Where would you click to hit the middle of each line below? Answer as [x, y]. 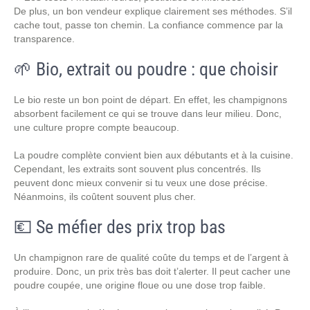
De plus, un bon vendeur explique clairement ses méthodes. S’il [153, 11]
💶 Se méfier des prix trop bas [120, 227]
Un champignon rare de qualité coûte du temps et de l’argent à [151, 257]
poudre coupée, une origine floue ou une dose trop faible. [140, 285]
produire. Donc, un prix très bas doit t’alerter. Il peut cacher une [152, 271]
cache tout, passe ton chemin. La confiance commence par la [148, 25]
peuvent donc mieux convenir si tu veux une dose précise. [141, 183]
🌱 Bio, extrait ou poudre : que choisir [146, 69]
